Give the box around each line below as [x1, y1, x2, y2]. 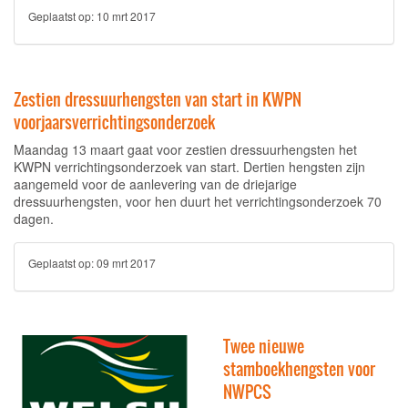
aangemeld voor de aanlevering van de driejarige [14, 175, 297, 193]
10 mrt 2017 [97, 8, 156, 24]
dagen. [14, 209, 54, 228]
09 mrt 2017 [97, 255, 156, 270]
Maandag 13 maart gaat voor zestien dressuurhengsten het [14, 140, 357, 158]
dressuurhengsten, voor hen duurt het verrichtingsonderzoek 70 [14, 192, 382, 210]
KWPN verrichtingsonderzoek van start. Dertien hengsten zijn [14, 158, 365, 176]
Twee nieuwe [223, 334, 304, 359]
